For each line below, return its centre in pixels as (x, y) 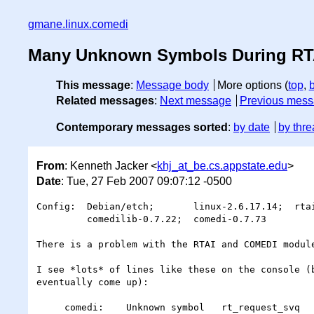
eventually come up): (93, 282)
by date (252, 128)
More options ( (252, 86)
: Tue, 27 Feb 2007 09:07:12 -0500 (146, 181)
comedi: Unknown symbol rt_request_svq (50, 307)
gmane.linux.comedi (78, 24)
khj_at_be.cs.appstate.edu (222, 165)
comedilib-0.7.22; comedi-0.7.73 (62, 219)
